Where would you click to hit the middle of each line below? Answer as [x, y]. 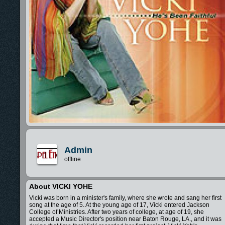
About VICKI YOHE [61, 187]
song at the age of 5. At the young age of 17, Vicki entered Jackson [119, 205]
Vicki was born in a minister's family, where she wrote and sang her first [125, 198]
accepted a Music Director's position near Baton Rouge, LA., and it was [125, 219]
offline [73, 159]
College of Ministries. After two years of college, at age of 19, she [117, 212]
